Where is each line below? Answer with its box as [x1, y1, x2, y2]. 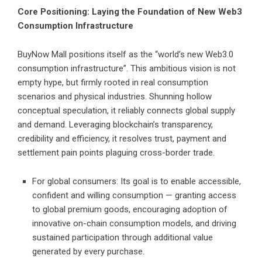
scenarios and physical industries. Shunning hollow [18, 91, 212, 102]
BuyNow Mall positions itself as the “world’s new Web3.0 [18, 49, 233, 60]
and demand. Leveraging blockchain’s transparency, [18, 119, 213, 130]
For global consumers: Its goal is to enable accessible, [32, 176, 241, 187]
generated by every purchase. [32, 246, 144, 257]
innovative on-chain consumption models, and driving [32, 218, 236, 229]
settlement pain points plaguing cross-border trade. [18, 147, 215, 158]
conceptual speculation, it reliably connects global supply [18, 105, 235, 116]
